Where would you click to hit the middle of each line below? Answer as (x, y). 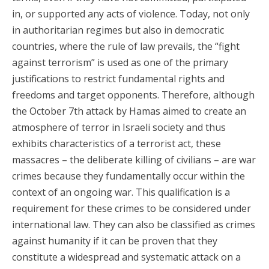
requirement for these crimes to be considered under (131, 208)
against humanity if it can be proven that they (115, 241)
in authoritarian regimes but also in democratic (118, 30)
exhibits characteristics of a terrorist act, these (116, 144)
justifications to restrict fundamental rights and (118, 79)
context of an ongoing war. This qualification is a (121, 192)
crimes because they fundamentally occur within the (128, 176)
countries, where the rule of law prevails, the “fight (126, 46)
